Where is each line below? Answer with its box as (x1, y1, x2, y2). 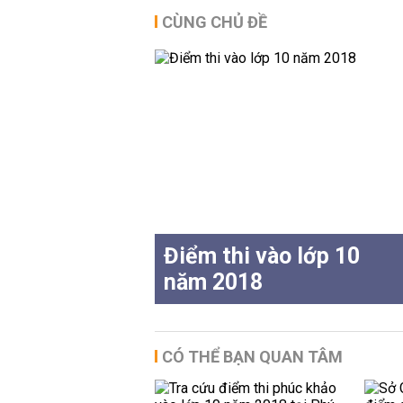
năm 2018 (164, 269, 263, 295)
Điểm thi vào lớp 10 (164, 243, 360, 269)
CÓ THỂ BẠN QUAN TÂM (162, 347, 343, 366)
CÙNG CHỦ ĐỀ (162, 13, 267, 31)
